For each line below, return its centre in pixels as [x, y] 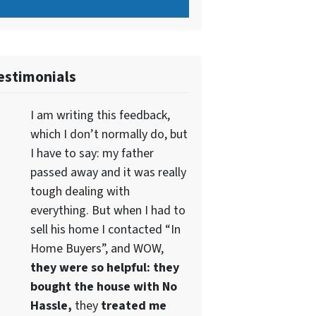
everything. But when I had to [108, 210]
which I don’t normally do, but [109, 134]
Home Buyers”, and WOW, [97, 248]
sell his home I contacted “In [105, 229]
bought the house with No [103, 286]
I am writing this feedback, [100, 115]
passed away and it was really [108, 172]
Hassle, [51, 305]
